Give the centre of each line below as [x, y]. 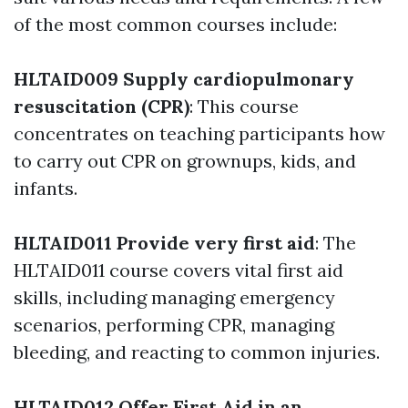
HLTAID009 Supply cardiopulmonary [184, 79]
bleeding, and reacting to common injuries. [197, 352]
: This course [244, 107]
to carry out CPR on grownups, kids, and [185, 161]
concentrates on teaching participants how [199, 134]
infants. [46, 189]
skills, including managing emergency [174, 298]
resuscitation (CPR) [102, 107]
